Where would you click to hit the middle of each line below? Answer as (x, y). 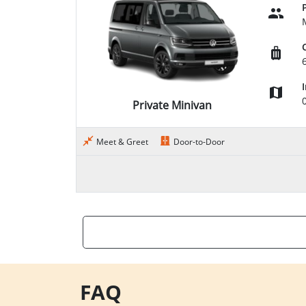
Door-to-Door (199, 142)
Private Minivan (172, 105)
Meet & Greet (122, 142)
